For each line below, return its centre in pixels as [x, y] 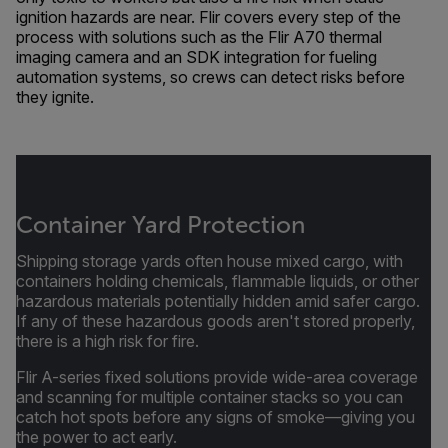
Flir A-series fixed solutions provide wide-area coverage [217, 377]
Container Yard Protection [160, 225]
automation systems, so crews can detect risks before [210, 77]
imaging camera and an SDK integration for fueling [196, 57]
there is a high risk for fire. [107, 341]
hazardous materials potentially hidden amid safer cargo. [218, 301]
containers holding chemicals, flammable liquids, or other [217, 281]
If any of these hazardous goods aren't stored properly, [215, 321]
